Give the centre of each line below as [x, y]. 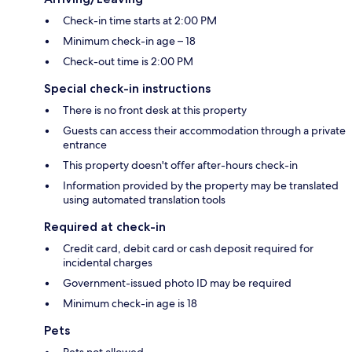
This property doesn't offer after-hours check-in [180, 165]
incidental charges [108, 263]
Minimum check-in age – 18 [129, 41]
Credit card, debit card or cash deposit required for [188, 249]
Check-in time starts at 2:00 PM [140, 21]
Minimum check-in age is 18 [130, 304]
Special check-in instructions [127, 89]
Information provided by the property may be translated [201, 186]
